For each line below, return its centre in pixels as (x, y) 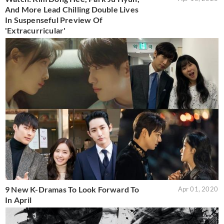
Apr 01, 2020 (198, 189)
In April (18, 199)
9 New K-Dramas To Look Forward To (72, 189)
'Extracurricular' (35, 30)
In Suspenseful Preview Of (54, 20)
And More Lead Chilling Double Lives (72, 9)
